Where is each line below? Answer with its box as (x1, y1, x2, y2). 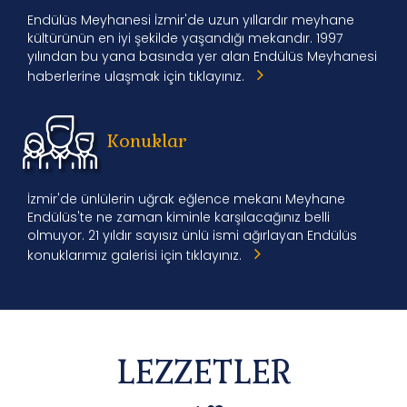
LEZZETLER (115, 352, 292, 394)
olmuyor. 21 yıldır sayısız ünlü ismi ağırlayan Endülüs (27, 226, 357, 245)
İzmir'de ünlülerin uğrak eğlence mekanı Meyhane (27, 190, 345, 209)
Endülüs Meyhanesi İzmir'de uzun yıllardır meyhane (27, 11, 354, 30)
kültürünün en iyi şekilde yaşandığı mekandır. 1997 (27, 29, 342, 48)
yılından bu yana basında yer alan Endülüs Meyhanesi (27, 47, 377, 66)
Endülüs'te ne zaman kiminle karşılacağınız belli (27, 208, 330, 227)
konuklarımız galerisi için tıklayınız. (27, 246, 245, 265)
